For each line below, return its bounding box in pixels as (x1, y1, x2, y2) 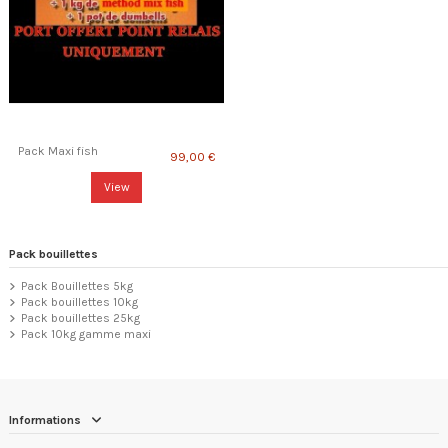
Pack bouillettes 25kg (21, 310, 140, 325)
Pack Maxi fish (17, 143, 98, 158)
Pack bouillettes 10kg (21, 294, 138, 309)
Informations (9, 412, 81, 427)
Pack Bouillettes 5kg (21, 278, 133, 293)
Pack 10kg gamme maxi (21, 326, 151, 341)
